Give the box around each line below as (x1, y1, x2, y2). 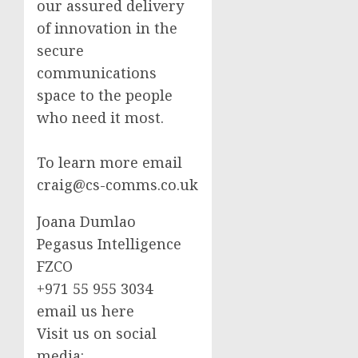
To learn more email (37, 152, 182, 172)
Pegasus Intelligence (37, 233, 181, 253)
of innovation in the (37, 18, 177, 38)
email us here (37, 300, 134, 320)
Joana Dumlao (37, 211, 136, 231)
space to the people (37, 85, 173, 105)
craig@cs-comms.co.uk (37, 174, 198, 194)
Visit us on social (37, 323, 157, 343)
